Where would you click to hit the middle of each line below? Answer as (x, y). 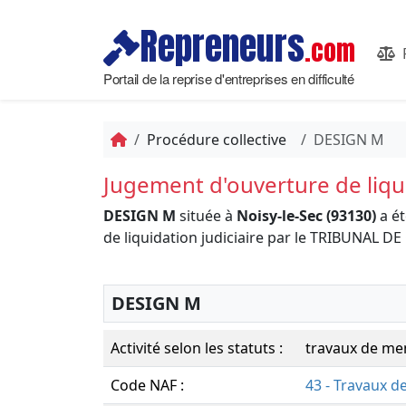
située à (206, 216)
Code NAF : (147, 385)
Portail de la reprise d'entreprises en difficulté (229, 78)
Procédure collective (217, 140)
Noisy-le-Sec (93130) (306, 216)
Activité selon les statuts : (197, 348)
